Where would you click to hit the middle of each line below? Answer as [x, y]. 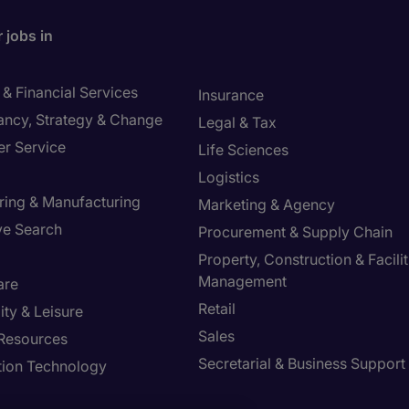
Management [242, 281]
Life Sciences [243, 150]
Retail [217, 309]
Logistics [229, 177]
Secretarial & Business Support [302, 363]
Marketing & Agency [267, 204]
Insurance [231, 95]
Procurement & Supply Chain [295, 232]
